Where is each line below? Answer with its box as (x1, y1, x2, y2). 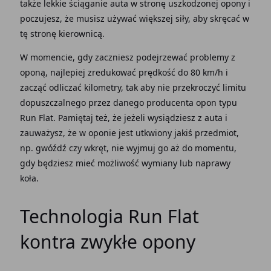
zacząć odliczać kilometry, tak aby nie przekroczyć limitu (19, 81, 246, 93)
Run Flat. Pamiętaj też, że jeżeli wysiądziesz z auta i (19, 111, 227, 123)
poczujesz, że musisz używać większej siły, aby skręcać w (19, 12, 249, 24)
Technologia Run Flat (19, 203, 199, 229)
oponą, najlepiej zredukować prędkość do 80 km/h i (19, 66, 228, 78)
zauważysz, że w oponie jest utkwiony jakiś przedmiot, (19, 126, 239, 139)
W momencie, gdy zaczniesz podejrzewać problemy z (19, 51, 235, 63)
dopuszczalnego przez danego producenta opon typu (19, 96, 237, 108)
